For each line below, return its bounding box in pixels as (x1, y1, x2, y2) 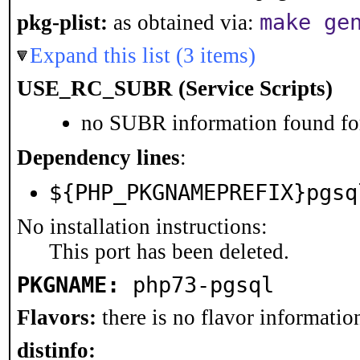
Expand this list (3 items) (30, 43, 256, 67)
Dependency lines (17, 145, 180, 170)
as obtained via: (108, 10, 260, 35)
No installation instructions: (17, 215, 268, 239)
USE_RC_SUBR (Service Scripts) (17, 76, 333, 100)
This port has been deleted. (49, 239, 289, 264)
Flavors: (17, 305, 96, 329)
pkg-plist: (17, 10, 108, 35)
